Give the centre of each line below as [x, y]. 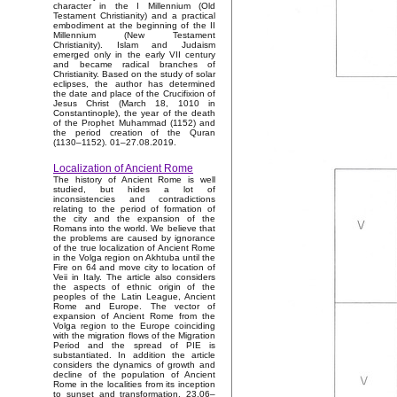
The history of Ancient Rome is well [134, 180]
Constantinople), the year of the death [134, 113]
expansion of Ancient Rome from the [134, 316]
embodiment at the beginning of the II [134, 26]
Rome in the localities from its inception [134, 385]
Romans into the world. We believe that [134, 229]
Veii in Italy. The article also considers [134, 277]
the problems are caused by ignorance [134, 238]
